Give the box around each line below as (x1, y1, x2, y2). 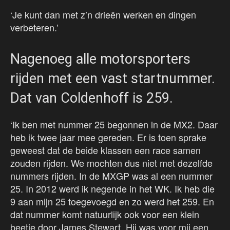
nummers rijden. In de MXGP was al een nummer (10, 169, 213, 183)
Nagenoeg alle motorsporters (10, 51, 190, 68)
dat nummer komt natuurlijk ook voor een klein (10, 207, 199, 221)
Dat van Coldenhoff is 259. (10, 90, 173, 107)
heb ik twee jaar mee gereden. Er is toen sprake (10, 130, 206, 144)
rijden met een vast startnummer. (10, 70, 215, 87)
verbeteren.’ (10, 21, 59, 34)
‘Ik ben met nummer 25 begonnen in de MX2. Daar (10, 118, 218, 131)
